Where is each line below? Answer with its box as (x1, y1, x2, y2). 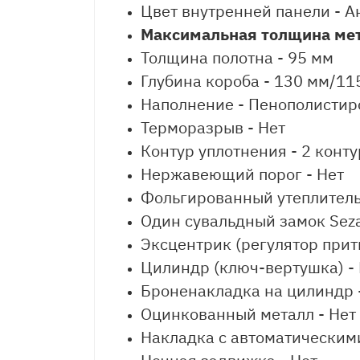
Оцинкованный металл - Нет (141, 303, 356, 325)
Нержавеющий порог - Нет (141, 163, 344, 185)
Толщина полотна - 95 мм (141, 47, 333, 68)
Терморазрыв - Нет (141, 117, 285, 138)
